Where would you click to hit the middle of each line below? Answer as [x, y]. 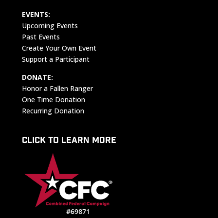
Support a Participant [55, 59]
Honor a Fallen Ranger [57, 89]
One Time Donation [53, 100]
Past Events [41, 37]
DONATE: [37, 77]
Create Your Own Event [59, 48]
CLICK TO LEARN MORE [69, 141]
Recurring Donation [53, 111]
